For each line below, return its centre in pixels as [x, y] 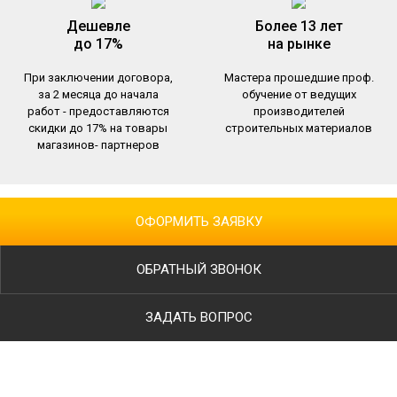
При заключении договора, [98, 77]
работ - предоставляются [98, 111]
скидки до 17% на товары [98, 128]
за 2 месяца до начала [98, 94]
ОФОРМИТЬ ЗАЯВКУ [198, 221]
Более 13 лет [299, 26]
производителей [299, 111]
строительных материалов [299, 128]
